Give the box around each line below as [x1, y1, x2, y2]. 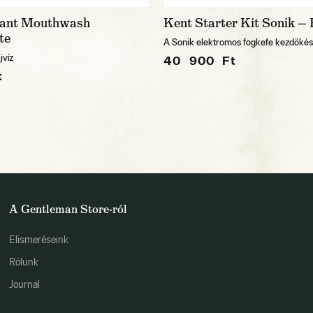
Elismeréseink [9, 233, 69, 245]
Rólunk [9, 256, 39, 268]
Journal [9, 278, 41, 290]
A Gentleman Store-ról [9, 201, 128, 217]
